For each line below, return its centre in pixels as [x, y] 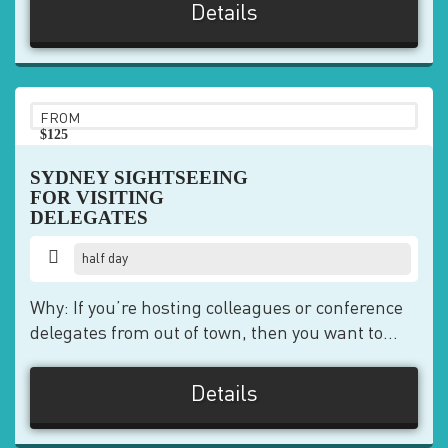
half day [105, 259]
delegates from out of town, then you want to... [214, 334]
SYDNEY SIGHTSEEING [139, 177]
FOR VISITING [97, 197]
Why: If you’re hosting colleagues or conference [216, 309]
